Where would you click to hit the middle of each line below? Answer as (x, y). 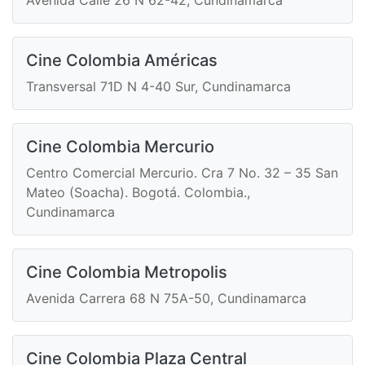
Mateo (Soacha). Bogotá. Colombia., (138, 193)
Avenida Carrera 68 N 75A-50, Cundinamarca (166, 299)
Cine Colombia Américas (122, 61)
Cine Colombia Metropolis (127, 273)
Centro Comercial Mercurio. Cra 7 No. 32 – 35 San (182, 173)
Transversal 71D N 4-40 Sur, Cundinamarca (158, 87)
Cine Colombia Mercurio (120, 147)
